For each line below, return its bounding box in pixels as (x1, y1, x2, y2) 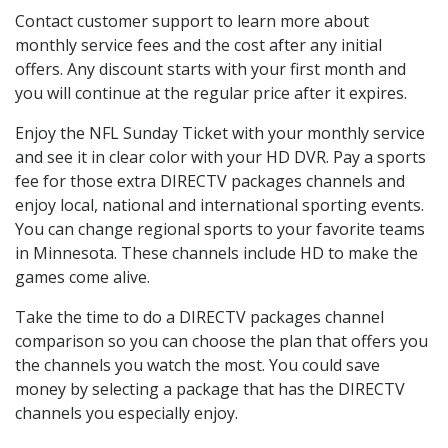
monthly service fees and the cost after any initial (15, 34, 382, 57)
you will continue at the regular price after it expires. (15, 82, 407, 105)
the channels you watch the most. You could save (15, 354, 380, 377)
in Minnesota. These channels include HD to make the (15, 242, 418, 265)
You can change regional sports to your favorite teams (15, 218, 425, 241)
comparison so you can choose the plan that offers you (15, 330, 428, 353)
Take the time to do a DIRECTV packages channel (15, 306, 384, 329)
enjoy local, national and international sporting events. (15, 194, 424, 217)
